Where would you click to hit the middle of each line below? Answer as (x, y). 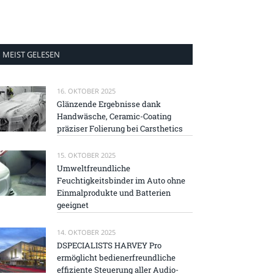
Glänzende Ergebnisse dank (109, 104)
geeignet (73, 205)
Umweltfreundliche (94, 168)
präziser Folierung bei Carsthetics (120, 128)
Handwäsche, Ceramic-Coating (114, 116)
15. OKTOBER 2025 (86, 155)
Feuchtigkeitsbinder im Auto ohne (121, 181)
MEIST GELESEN (31, 54)
